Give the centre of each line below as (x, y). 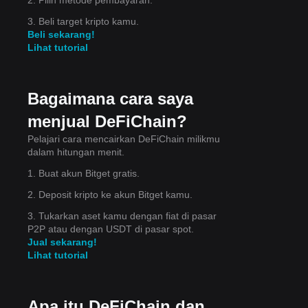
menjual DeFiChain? (107, 121)
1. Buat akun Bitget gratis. (84, 173)
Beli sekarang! (61, 34)
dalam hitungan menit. (76, 152)
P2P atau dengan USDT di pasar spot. (111, 229)
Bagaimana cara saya (110, 98)
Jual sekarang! (62, 242)
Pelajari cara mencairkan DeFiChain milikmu (124, 139)
